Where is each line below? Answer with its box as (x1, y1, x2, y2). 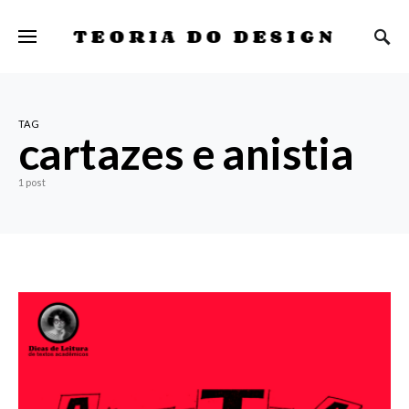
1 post (18, 176, 46, 188)
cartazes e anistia (18, 127, 354, 179)
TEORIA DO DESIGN (72, 21, 337, 50)
